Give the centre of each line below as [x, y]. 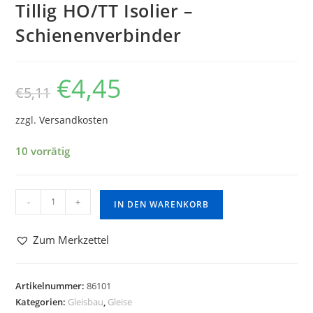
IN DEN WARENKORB [162, 204]
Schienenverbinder [99, 35]
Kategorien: [42, 301]
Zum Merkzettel [71, 239]
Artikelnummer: [51, 285]
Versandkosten [74, 120]
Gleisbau [86, 301]
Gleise [120, 301]
